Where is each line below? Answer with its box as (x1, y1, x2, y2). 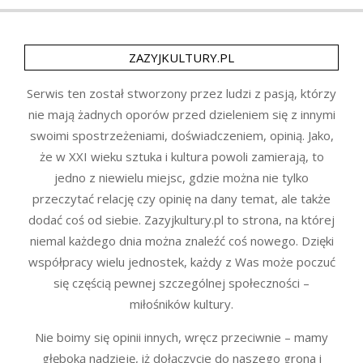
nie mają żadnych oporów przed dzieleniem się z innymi (28, 105, 335, 122)
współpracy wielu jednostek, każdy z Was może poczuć (28, 253, 335, 270)
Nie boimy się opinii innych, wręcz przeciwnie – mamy (35, 328, 328, 345)
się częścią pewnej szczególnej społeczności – (53, 274, 310, 291)
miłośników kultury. (130, 295, 233, 312)
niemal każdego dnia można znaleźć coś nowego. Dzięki (29, 232, 334, 249)
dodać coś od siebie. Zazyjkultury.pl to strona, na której (28, 211, 335, 228)
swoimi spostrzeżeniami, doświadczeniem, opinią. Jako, (29, 126, 334, 143)
